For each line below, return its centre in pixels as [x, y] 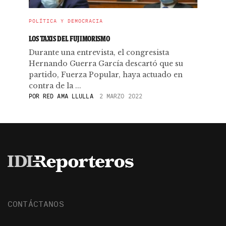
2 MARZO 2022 [121, 96]
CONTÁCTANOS [36, 204]
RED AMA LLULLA [66, 96]
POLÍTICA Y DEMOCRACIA [66, 21]
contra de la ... [55, 86]
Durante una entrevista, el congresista [99, 52]
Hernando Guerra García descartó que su [106, 64]
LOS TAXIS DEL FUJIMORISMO [69, 39]
